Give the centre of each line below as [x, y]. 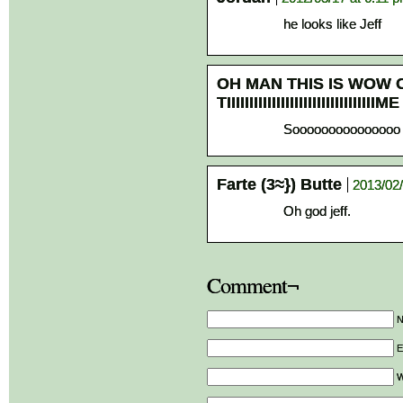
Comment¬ [253, 285]
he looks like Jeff [332, 24]
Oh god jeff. [317, 211]
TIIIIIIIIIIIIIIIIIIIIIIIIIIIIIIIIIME [308, 103]
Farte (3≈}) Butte [279, 184]
